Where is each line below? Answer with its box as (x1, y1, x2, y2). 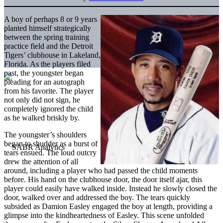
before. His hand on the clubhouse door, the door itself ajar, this (4, 175, 202, 184)
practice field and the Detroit (4, 41, 93, 50)
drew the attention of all (4, 157, 78, 166)
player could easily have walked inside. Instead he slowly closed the (4, 184, 217, 193)
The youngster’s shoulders (4, 130, 87, 139)
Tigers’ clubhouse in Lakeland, (4, 50, 101, 59)
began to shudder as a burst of (4, 139, 98, 148)
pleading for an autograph (4, 77, 85, 86)
